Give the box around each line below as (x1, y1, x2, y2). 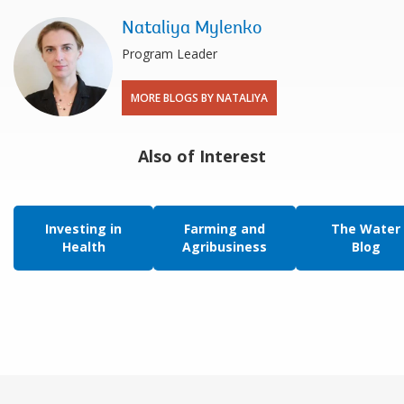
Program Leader (122, 44, 217, 62)
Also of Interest (138, 144, 266, 167)
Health (61, 237, 106, 255)
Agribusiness (182, 237, 267, 255)
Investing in (45, 219, 122, 237)
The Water (331, 219, 400, 237)
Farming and (184, 219, 265, 237)
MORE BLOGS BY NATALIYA (131, 89, 268, 106)
